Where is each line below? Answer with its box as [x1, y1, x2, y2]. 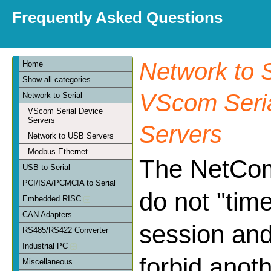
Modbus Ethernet [28, 146, 88, 156]
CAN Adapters [22, 209, 73, 219]
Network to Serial [22, 90, 83, 100]
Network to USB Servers [28, 131, 114, 140]
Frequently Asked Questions [12, 9, 223, 26]
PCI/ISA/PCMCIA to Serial [22, 178, 116, 188]
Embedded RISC [22, 194, 84, 203]
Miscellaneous [22, 256, 73, 266]
